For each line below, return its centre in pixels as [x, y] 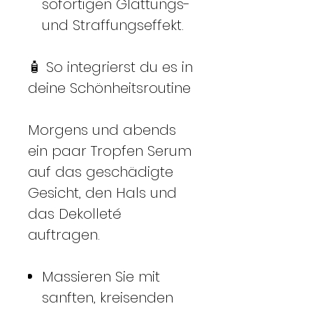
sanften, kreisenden [108, 297]
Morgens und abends [102, 130]
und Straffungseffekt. [113, 25]
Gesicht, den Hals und [102, 192]
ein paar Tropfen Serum [110, 151]
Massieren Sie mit [101, 276]
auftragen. [64, 234]
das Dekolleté [75, 213]
